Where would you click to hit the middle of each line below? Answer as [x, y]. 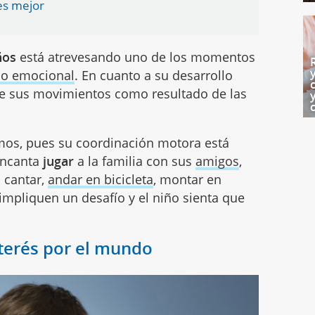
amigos [218, 161]
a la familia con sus [135, 161]
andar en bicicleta [101, 179]
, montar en [188, 179]
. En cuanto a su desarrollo [154, 75]
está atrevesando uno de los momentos [136, 57]
